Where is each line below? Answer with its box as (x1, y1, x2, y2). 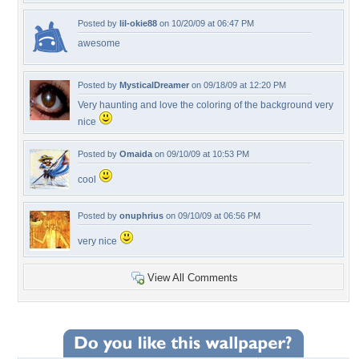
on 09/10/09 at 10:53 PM (152, 149, 249, 159)
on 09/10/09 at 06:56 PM (163, 211, 260, 220)
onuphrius (119, 211, 163, 220)
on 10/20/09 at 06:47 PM (157, 18, 254, 28)
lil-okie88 (119, 18, 157, 28)
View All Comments (147, 272, 238, 284)
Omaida (119, 149, 152, 159)
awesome (78, 38, 120, 49)
